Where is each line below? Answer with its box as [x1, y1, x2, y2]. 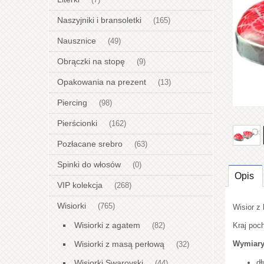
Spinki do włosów [57, 160, 121, 170]
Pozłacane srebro [57, 139, 123, 149]
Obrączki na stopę [57, 57, 125, 67]
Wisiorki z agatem [74, 220, 140, 230]
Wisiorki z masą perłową [74, 239, 164, 249]
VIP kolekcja [57, 180, 103, 190]
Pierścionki [57, 118, 97, 128]
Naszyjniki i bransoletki [57, 15, 141, 25]
